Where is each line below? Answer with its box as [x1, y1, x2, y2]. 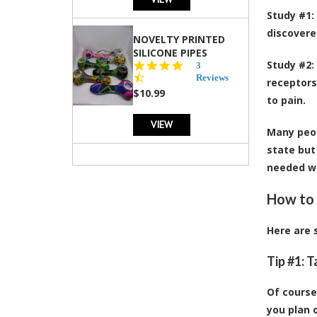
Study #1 [267, 8, 311, 22]
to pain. [267, 93, 306, 107]
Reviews [196, 71, 229, 83]
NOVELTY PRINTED [133, 32, 225, 46]
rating [183, 83, 209, 94]
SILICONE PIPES [133, 45, 207, 59]
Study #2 [267, 57, 311, 71]
